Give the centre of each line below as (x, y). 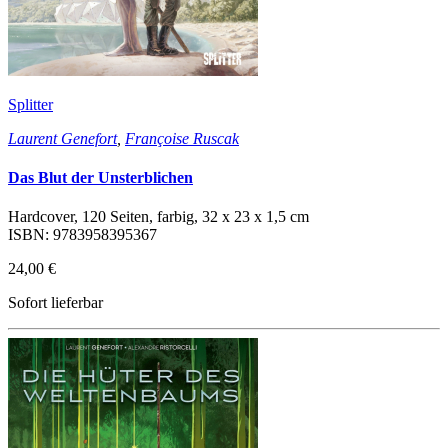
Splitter (30, 104)
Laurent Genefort (62, 138)
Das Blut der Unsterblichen (100, 177)
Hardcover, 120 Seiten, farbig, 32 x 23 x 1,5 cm (158, 217)
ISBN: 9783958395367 (82, 235)
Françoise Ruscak (182, 138)
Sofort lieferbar (55, 303)
